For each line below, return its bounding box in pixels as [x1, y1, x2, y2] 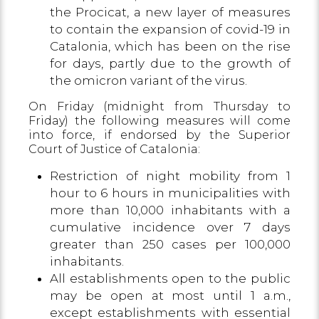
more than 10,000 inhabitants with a [50, 203, 291, 217]
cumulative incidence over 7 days [50, 220, 291, 234]
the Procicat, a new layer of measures [50, 5, 291, 19]
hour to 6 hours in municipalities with [50, 186, 291, 200]
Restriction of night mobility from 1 [50, 169, 291, 183]
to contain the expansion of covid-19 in [50, 22, 291, 36]
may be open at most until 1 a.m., [50, 288, 291, 303]
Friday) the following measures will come [28, 114, 291, 127]
